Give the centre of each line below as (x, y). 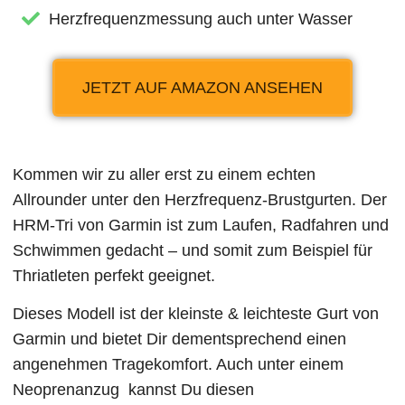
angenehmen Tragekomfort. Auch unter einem (179, 364)
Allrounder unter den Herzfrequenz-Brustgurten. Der (200, 199)
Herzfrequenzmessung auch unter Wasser (201, 19)
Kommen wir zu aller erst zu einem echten (165, 174)
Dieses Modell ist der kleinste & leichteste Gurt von (196, 313)
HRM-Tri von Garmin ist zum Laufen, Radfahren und (201, 225)
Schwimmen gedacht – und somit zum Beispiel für (193, 250)
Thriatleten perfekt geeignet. (114, 275)
